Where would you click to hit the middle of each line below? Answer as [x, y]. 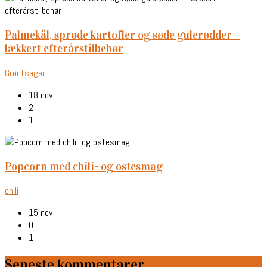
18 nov [41, 95]
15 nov [41, 213]
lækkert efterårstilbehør [64, 49]
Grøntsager [25, 73]
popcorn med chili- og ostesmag [87, 166]
